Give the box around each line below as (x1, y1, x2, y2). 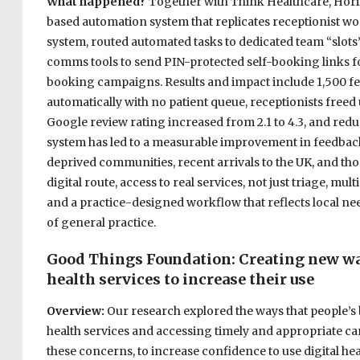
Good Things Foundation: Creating (46, 250, 308, 269)
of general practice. (46, 215, 156, 231)
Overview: (46, 304, 107, 319)
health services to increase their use (46, 270, 314, 289)
